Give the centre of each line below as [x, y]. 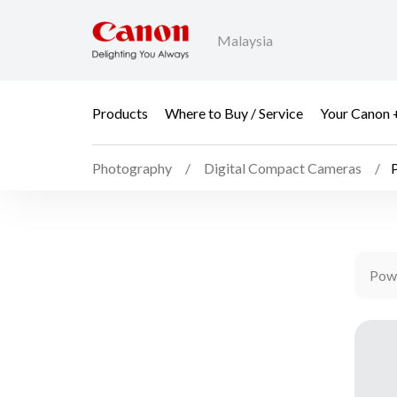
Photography [132, 168]
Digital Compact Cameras [283, 168]
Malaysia [245, 41]
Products [120, 113]
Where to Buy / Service [234, 113]
